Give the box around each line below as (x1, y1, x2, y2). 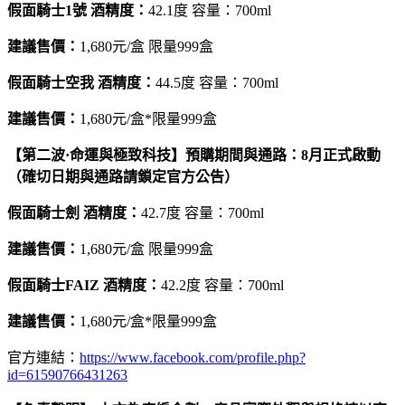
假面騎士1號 (7, 2, 87, 18)
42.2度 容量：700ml (161, 277, 284, 293)
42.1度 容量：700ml (148, 2, 271, 18)
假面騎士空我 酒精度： (7, 74, 155, 90)
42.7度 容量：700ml (141, 204, 264, 221)
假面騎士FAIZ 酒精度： (7, 277, 161, 293)
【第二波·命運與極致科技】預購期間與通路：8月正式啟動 (7, 146, 381, 163)
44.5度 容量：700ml (155, 74, 278, 90)
